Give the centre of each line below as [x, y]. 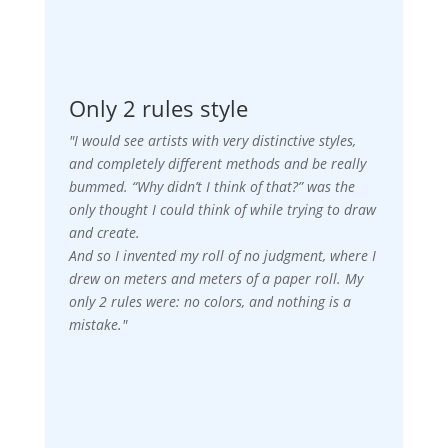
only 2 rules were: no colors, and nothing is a [209, 301]
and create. [104, 232]
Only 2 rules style [158, 107]
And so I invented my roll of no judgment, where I [222, 255]
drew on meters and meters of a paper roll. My [215, 278]
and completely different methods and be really [217, 163]
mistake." [97, 324]
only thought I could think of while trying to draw [222, 209]
